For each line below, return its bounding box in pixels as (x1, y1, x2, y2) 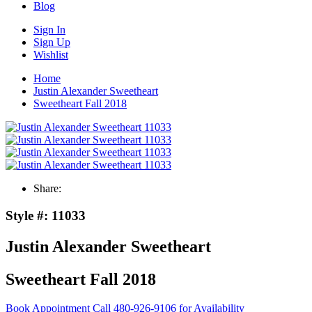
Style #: (6, 208, 48, 223)
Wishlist (33, 49, 68, 61)
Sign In (33, 24, 65, 36)
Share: (33, 182, 61, 194)
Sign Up (33, 36, 70, 48)
